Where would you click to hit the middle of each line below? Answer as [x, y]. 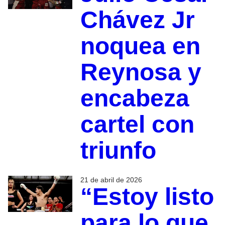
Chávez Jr [137, 20]
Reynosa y [141, 72]
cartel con [137, 125]
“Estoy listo [147, 197]
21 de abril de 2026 [111, 180]
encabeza [135, 98]
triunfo [118, 151]
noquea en [140, 46]
